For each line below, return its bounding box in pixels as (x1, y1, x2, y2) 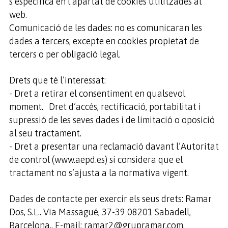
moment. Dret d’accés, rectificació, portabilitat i (9, 101, 201, 112)
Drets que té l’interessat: (9, 75, 106, 85)
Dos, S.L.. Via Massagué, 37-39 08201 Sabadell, (9, 207, 191, 217)
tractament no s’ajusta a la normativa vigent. (9, 167, 189, 178)
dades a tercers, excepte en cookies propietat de (9, 36, 199, 46)
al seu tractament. (9, 128, 81, 138)
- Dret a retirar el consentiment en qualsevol (9, 88, 185, 99)
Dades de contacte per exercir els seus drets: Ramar (9, 193, 212, 204)
